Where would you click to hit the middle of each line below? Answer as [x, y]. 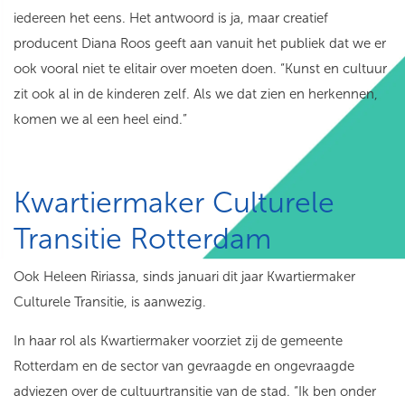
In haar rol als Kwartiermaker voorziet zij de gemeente [178, 341]
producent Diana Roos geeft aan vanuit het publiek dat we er [200, 44]
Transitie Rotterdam [146, 239]
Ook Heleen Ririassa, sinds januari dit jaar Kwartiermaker [184, 277]
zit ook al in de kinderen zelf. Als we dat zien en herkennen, [196, 94]
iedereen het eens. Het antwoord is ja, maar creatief [171, 19]
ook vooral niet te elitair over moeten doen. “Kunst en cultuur [200, 69]
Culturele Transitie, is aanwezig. [112, 302]
